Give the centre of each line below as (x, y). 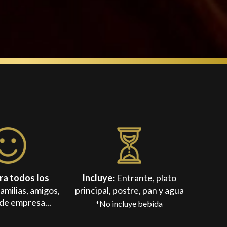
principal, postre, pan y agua (129, 190)
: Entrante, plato (145, 178)
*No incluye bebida (129, 204)
